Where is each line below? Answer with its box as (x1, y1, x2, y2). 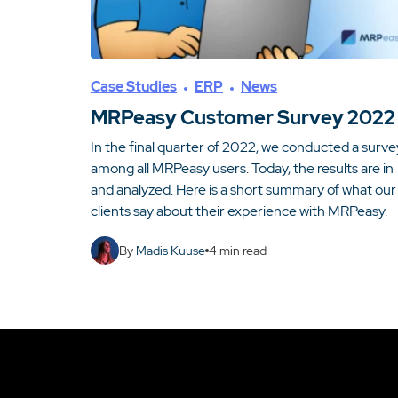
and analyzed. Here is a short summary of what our (91, 180, 396, 199)
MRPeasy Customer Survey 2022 (91, 105, 395, 131)
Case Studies (91, 77, 177, 96)
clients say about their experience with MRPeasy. (91, 202, 387, 220)
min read (217, 242, 267, 259)
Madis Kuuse (136, 242, 205, 259)
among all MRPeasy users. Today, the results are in (91, 159, 394, 178)
